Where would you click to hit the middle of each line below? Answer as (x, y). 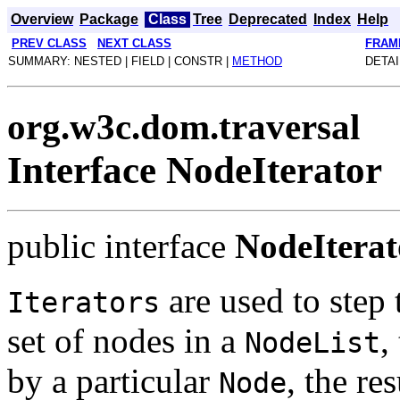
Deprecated (268, 19)
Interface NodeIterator (195, 170)
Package (109, 19)
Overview (42, 19)
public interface (121, 246)
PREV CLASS (49, 43)
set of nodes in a (126, 340)
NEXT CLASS (134, 43)
